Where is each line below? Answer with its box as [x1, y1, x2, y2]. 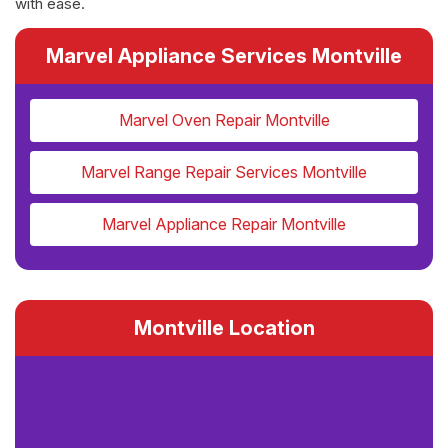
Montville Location [133, 316, 315, 341]
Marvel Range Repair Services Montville [81, 162, 367, 183]
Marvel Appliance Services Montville [46, 44, 402, 69]
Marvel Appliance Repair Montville [102, 214, 346, 235]
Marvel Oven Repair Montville [118, 110, 330, 131]
